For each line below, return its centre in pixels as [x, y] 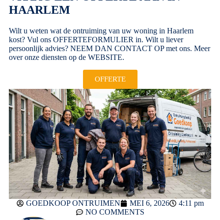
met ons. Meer [187, 48]
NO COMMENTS [115, 212]
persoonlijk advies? [40, 48]
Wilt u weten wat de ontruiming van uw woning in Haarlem [101, 30]
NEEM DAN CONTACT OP [117, 48]
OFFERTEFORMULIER [93, 39]
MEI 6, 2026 [149, 203]
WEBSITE [105, 57]
